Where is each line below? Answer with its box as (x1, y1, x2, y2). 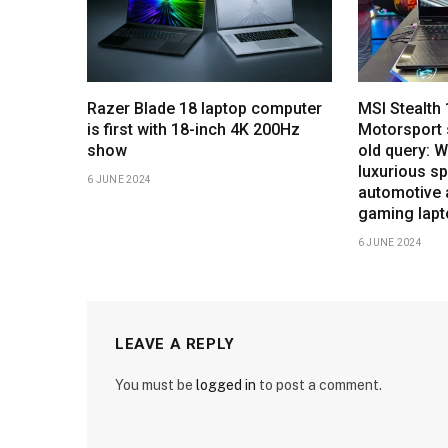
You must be (115, 376, 196, 393)
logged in (196, 376, 256, 393)
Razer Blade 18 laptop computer (87, 98, 322, 118)
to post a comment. (256, 376, 382, 393)
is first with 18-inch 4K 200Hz (87, 119, 300, 139)
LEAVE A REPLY (115, 334, 235, 353)
